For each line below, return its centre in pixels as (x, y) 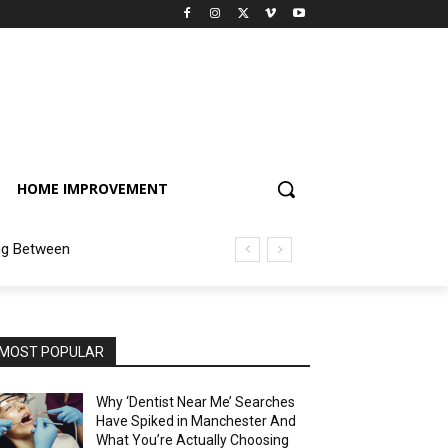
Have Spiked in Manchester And (196, 421)
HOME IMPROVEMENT (92, 188)
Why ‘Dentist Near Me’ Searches (196, 402)
